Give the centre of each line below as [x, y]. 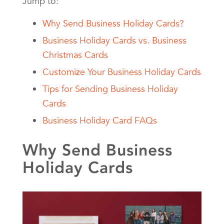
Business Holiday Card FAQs [100, 120]
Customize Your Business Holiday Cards [122, 71]
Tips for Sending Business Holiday [110, 88]
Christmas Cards [75, 54]
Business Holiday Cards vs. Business [114, 40]
